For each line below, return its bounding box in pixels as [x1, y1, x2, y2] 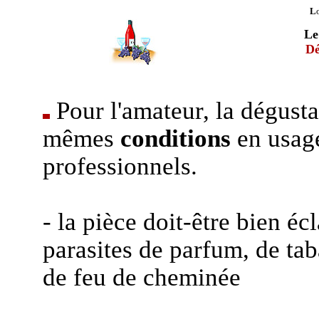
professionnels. [42, 152, 197, 179]
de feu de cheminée [42, 263, 241, 291]
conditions [120, 125, 231, 152]
